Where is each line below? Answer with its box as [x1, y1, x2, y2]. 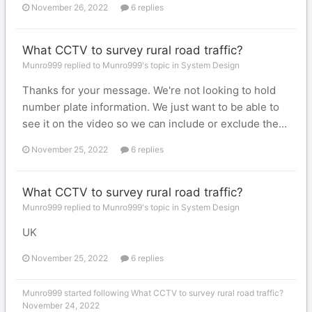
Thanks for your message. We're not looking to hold [22, 84, 276, 97]
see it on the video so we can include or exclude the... [22, 117, 287, 130]
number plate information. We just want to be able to [22, 100, 279, 114]
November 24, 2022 [22, 300, 100, 311]
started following [62, 288, 131, 298]
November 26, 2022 [31, 2, 108, 13]
